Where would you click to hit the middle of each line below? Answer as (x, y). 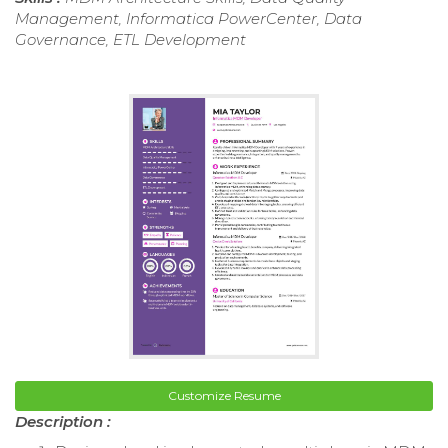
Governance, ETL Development (130, 39)
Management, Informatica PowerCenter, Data (188, 18)
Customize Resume (224, 396)
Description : (63, 422)
